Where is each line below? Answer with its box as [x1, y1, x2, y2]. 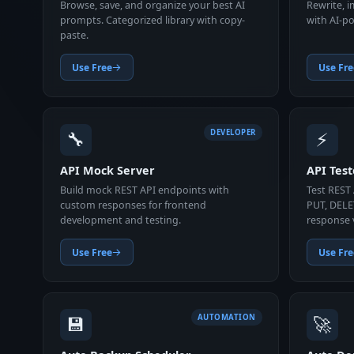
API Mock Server [59, 163, 155, 179]
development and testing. [59, 213, 181, 227]
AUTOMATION [197, 311, 256, 322]
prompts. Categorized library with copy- [59, 13, 245, 28]
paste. [59, 28, 88, 43]
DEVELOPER [210, 126, 256, 137]
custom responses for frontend [59, 198, 206, 212]
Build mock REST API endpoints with [59, 183, 229, 197]
